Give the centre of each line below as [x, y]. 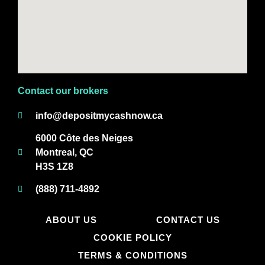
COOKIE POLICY [132, 238]
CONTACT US [188, 220]
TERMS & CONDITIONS [132, 256]
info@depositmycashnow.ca [99, 116]
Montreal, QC [64, 153]
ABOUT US [71, 220]
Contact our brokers [63, 91]
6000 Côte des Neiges [84, 138]
